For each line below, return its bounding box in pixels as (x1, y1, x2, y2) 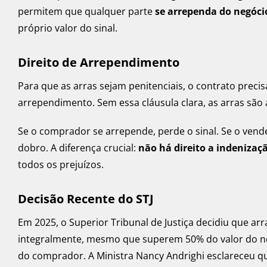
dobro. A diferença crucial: (18, 141, 138, 155)
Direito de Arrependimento (18, 54, 179, 71)
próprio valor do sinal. (18, 21, 117, 35)
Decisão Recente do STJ (18, 191, 154, 207)
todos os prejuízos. (18, 158, 104, 172)
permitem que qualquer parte (18, 5, 155, 18)
